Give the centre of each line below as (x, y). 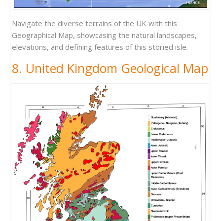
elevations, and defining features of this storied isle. (100, 47)
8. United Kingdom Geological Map (110, 68)
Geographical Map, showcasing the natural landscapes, (104, 35)
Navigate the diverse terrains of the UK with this (94, 23)
